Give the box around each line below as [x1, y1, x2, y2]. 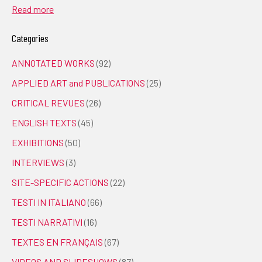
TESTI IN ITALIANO [12, 196, 86, 208]
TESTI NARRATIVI [12, 216, 82, 227]
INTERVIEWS [12, 156, 64, 168]
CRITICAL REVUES [12, 96, 85, 108]
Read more [12, 3, 54, 15]
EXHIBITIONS [12, 136, 64, 148]
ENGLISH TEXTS [12, 116, 77, 128]
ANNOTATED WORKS [12, 57, 95, 68]
